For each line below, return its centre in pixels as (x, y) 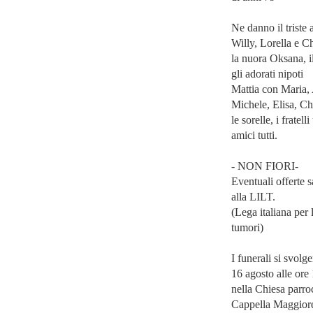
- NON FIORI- (265, 166)
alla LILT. (253, 197)
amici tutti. (254, 135)
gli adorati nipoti (267, 74)
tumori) (247, 227)
